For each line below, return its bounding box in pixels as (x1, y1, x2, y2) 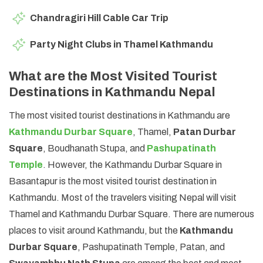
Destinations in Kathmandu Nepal (9, 85, 215, 99)
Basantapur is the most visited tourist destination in (9, 176, 217, 186)
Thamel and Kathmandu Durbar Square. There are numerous (9, 208, 254, 219)
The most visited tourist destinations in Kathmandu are (9, 110, 230, 120)
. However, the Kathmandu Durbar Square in (43, 159, 222, 170)
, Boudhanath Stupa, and (43, 143, 147, 153)
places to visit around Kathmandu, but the (9, 225, 180, 235)
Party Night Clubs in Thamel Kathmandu (30, 39, 213, 49)
